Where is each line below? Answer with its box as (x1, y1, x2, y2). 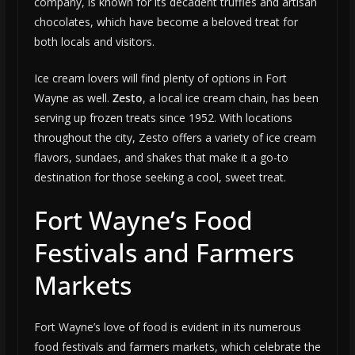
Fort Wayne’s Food (33, 203, 253, 238)
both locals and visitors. (33, 34, 155, 50)
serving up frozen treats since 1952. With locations (33, 110, 292, 126)
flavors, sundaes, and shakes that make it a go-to (33, 150, 288, 166)
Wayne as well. (33, 90, 113, 106)
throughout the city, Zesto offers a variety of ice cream (33, 130, 316, 146)
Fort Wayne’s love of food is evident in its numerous (33, 319, 301, 335)
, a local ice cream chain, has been (142, 90, 319, 106)
